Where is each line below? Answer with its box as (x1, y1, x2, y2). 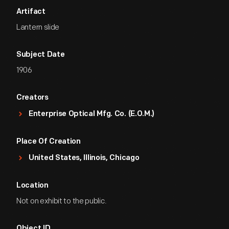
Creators (16, 94, 49, 102)
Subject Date (16, 51, 65, 59)
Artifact (16, 8, 45, 16)
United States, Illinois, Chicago (29, 154, 140, 162)
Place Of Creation (16, 138, 81, 146)
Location (16, 182, 49, 190)
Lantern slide (16, 22, 60, 32)
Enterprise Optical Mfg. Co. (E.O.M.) (29, 110, 155, 118)
